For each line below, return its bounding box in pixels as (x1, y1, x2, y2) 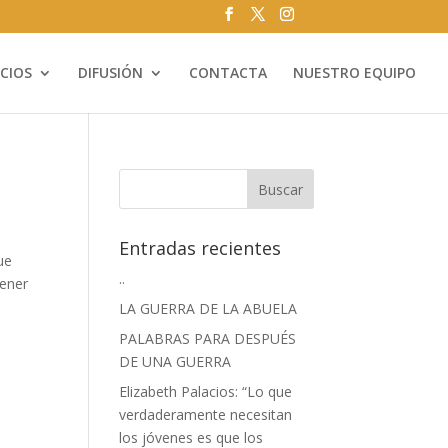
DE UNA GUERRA (119, 352, 232, 371)
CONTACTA (189, 62, 267, 82)
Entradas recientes (119, 236, 282, 260)
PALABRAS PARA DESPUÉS (119, 329, 297, 348)
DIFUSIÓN (78, 62, 143, 82)
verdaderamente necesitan (119, 405, 293, 424)
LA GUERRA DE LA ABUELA (119, 299, 298, 318)
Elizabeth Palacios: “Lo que (119, 382, 293, 401)
